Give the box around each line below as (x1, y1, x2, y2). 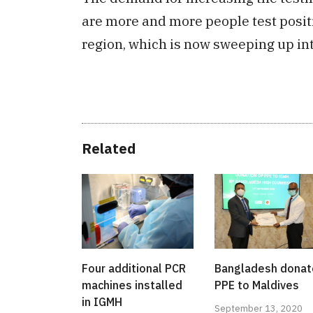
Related (82, 139, 136, 159)
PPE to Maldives (214, 277, 299, 292)
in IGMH (82, 294, 122, 309)
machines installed (82, 277, 182, 292)
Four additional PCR (82, 261, 186, 275)
